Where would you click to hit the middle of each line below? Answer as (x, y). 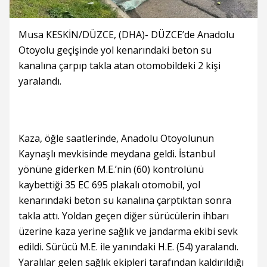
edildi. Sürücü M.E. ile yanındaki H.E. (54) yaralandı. (128, 247)
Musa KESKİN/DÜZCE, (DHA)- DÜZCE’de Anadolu (126, 35)
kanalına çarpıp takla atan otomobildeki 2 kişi (119, 66)
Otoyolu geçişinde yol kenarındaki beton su (115, 50)
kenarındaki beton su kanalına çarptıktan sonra (125, 200)
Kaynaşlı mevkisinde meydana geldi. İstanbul (117, 154)
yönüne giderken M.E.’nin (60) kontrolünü (111, 169)
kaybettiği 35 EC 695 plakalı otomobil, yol (109, 185)
